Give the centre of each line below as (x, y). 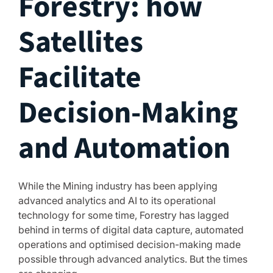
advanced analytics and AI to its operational (117, 200)
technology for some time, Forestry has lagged (124, 215)
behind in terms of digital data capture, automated (131, 230)
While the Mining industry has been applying (118, 186)
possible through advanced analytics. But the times (133, 259)
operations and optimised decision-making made (129, 244)
